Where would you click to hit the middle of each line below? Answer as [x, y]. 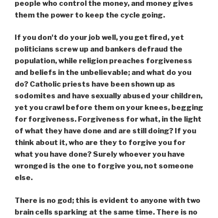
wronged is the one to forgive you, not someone [104, 166]
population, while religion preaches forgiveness [103, 61]
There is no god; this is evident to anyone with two [108, 200]
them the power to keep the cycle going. [90, 15]
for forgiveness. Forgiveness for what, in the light [108, 119]
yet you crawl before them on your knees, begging [109, 108]
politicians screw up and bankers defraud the [99, 49]
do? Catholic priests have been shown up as [95, 84]
